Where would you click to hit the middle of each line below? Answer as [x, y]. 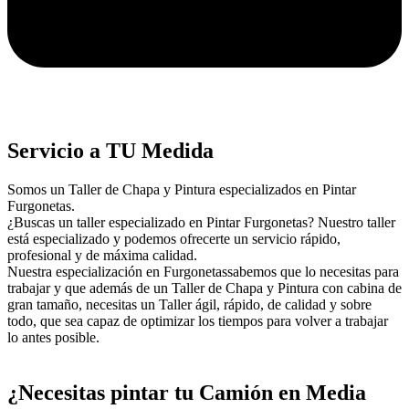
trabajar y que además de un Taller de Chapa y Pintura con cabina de [204, 288]
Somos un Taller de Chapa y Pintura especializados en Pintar [182, 189]
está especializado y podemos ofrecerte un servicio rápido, [174, 238]
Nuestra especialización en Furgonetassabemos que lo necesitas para [203, 271]
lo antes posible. [53, 337]
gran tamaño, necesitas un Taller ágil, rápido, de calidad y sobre [189, 304]
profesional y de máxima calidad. [102, 255]
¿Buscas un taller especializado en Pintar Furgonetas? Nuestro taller [201, 222]
